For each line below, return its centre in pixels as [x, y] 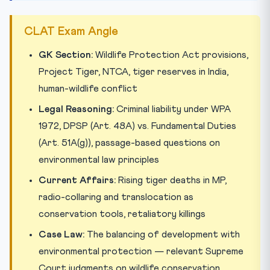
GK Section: [66, 55]
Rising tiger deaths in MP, [171, 180]
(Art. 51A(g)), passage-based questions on [129, 143]
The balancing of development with [162, 234]
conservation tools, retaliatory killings [122, 214]
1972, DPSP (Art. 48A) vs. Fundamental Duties [137, 126]
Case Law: [61, 234]
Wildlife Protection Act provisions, [171, 55]
